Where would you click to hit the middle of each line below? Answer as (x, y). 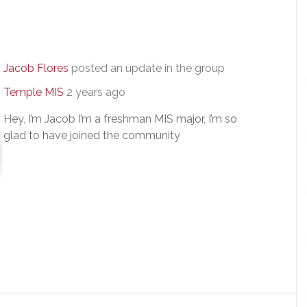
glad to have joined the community (92, 135)
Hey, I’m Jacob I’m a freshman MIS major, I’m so (120, 119)
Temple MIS (34, 92)
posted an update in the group (147, 68)
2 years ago (96, 92)
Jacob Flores (36, 68)
